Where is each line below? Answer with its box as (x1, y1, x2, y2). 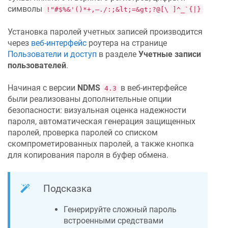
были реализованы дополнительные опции (8, 94, 172, 104)
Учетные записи (138, 49, 201, 59)
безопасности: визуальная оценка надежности (8, 105, 186, 115)
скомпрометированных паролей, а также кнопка (8, 138, 194, 149)
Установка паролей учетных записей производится (8, 26, 203, 37)
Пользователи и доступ (8, 49, 97, 59)
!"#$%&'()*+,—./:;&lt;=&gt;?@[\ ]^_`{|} (46, 6, 201, 14)
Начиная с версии (8, 82, 77, 93)
